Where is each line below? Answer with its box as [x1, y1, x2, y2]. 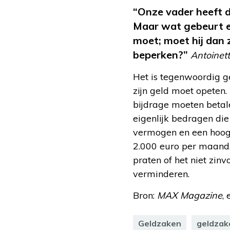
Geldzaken [138, 218, 181, 229]
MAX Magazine [157, 189, 222, 202]
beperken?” [133, 48, 190, 62]
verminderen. [133, 168, 189, 180]
